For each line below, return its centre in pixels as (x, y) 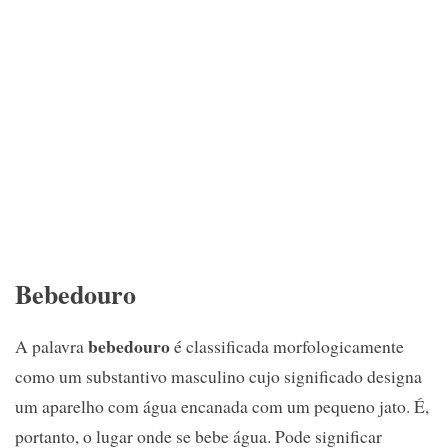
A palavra (51, 345)
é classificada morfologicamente (287, 345)
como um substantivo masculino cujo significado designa (218, 375)
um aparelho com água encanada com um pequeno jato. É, (222, 405)
